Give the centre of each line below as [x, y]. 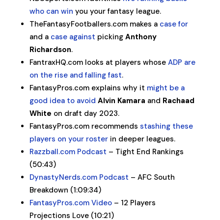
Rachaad [178, 101]
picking [110, 37]
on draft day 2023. [85, 113]
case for [174, 24]
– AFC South [151, 177]
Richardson [50, 50]
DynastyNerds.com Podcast [79, 177]
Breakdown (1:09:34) [65, 190]
